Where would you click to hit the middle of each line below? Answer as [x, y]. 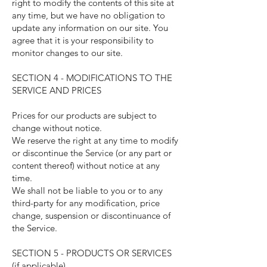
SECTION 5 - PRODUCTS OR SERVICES [92, 253]
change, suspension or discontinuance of [91, 215]
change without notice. [57, 128]
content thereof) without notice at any [86, 165]
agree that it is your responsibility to [83, 40]
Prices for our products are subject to [84, 115]
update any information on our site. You [90, 28]
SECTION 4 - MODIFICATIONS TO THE [92, 78]
